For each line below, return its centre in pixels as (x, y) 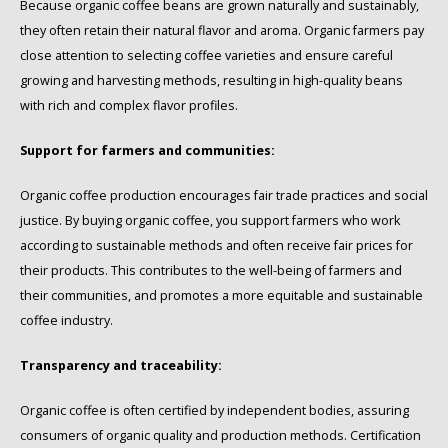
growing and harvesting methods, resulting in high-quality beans (211, 81)
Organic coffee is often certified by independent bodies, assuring (214, 411)
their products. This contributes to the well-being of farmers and (211, 271)
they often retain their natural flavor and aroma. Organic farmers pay (222, 31)
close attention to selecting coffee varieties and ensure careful (206, 56)
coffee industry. (66, 321)
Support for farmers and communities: (147, 151)
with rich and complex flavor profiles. (129, 106)
